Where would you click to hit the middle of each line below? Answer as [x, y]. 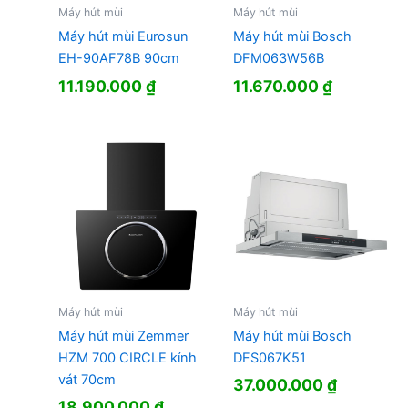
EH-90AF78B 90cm [118, 59]
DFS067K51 [269, 357]
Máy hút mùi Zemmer [123, 336]
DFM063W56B [278, 59]
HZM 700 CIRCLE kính [127, 357]
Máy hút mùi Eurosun [123, 37]
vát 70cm [87, 379]
